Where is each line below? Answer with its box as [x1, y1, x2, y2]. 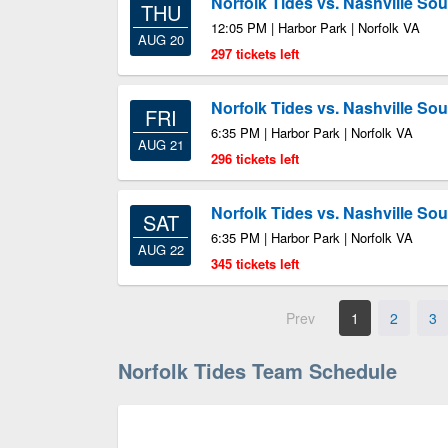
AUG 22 [137, 240, 184, 259]
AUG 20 [137, 30, 184, 49]
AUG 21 [137, 135, 184, 154]
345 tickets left [211, 254, 299, 273]
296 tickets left [211, 149, 299, 168]
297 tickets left [211, 44, 299, 63]
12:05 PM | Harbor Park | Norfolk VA [211, 18, 420, 37]
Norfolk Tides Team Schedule [118, 356, 397, 385]
